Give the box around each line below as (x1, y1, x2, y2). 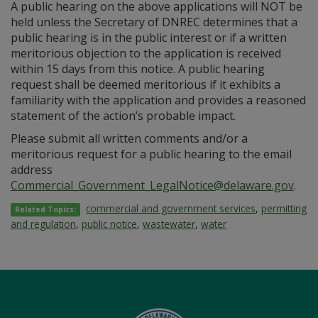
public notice (82, 217, 137, 231)
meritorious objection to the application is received (11, 45, 281, 61)
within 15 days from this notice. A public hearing (11, 61, 265, 77)
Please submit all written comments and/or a (11, 131, 248, 146)
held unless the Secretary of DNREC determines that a (11, 14, 297, 30)
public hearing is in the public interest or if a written (11, 30, 287, 45)
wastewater (143, 217, 195, 231)
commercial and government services (86, 202, 256, 215)
